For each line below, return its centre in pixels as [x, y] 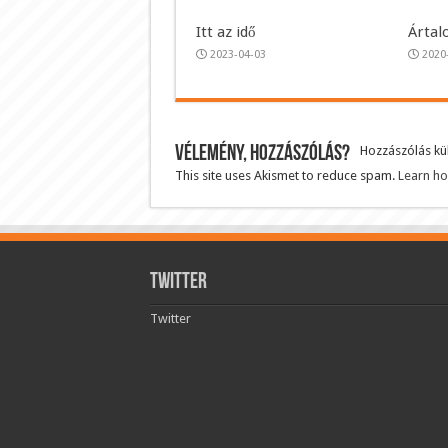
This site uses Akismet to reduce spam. [286, 175]
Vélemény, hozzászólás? [262, 154]
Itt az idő [225, 31]
